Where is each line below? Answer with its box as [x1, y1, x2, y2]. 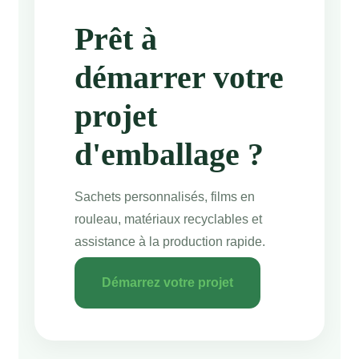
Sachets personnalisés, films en [74, 190, 255, 204]
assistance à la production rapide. [74, 235, 265, 248]
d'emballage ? [74, 136, 264, 172]
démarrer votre [74, 59, 284, 95]
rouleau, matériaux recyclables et [74, 212, 262, 226]
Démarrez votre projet [101, 276, 233, 289]
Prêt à [74, 21, 157, 57]
